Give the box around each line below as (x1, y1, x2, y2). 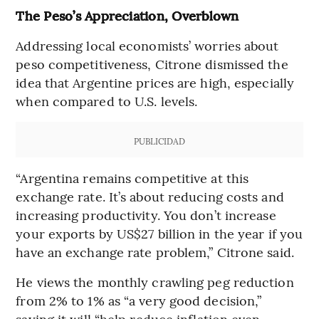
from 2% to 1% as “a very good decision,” (16, 291, 262, 309)
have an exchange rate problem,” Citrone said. (16, 242, 294, 261)
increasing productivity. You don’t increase (16, 205, 276, 224)
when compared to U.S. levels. (16, 91, 198, 110)
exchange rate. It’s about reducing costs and (16, 187, 284, 205)
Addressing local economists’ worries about (16, 36, 279, 54)
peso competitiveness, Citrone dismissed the (16, 54, 288, 73)
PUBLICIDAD (133, 135, 185, 147)
